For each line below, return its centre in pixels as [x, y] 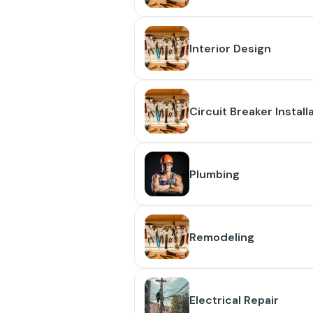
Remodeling [222, 237]
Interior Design [230, 48]
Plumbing [214, 174]
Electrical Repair [234, 300]
